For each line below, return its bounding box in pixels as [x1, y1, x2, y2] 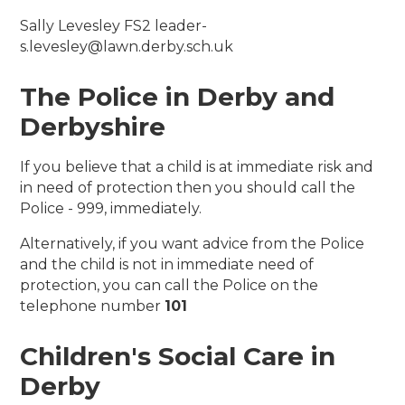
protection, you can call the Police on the [20, 276, 319, 294]
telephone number [20, 297, 165, 315]
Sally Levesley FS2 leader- [20, 16, 208, 34]
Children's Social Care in [20, 340, 336, 372]
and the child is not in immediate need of [20, 255, 315, 273]
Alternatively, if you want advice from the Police [20, 234, 365, 252]
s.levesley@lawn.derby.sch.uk [20, 37, 234, 55]
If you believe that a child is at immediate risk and [20, 157, 374, 175]
